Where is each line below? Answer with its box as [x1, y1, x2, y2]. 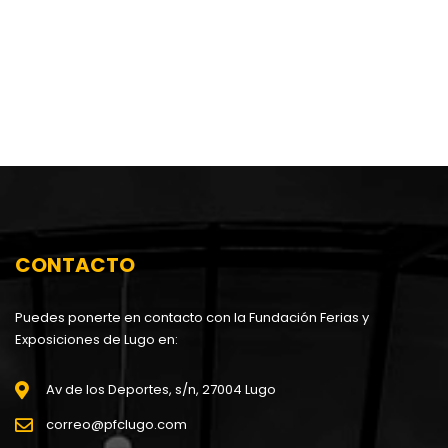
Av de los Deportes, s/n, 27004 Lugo [46, 380, 276, 399]
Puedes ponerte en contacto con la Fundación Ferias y [15, 308, 369, 327]
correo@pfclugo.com [46, 415, 187, 434]
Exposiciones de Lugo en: [15, 330, 178, 349]
